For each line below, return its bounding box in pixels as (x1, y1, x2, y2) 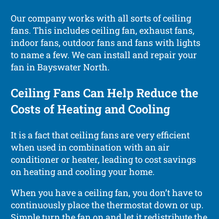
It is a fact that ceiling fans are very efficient (11, 129, 190, 141)
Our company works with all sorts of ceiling (11, 12, 192, 24)
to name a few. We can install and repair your (11, 48, 197, 61)
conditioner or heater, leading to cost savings (11, 153, 197, 165)
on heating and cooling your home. (11, 165, 155, 177)
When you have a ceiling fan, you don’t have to (11, 186, 203, 198)
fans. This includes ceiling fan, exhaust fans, (11, 24, 195, 36)
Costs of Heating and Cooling (11, 101, 171, 117)
